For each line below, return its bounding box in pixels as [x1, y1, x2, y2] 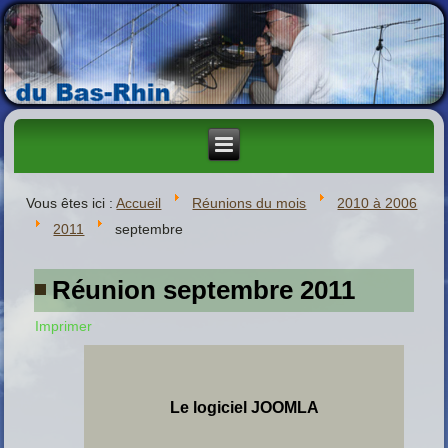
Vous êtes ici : [26, 194, 117, 211]
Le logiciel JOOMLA [169, 398, 319, 416]
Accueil [116, 194, 162, 211]
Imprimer [35, 317, 93, 334]
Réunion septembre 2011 [52, 274, 356, 305]
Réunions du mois [192, 194, 307, 211]
